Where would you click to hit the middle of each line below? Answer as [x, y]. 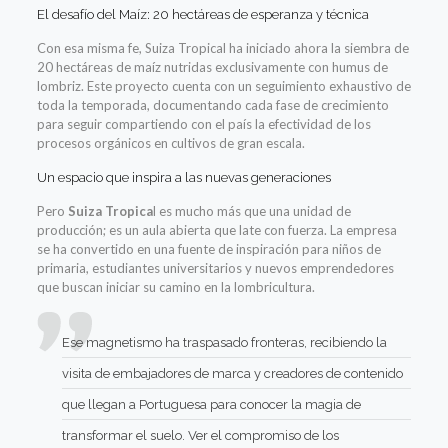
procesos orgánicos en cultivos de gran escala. [170, 143]
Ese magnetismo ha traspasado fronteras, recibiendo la [224, 343]
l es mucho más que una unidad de [251, 211]
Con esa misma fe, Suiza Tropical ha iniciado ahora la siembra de [222, 48]
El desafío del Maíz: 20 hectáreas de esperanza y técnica [202, 15]
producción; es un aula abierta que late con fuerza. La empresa [216, 230]
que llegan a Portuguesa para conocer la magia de [211, 405]
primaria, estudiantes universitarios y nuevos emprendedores [215, 268]
